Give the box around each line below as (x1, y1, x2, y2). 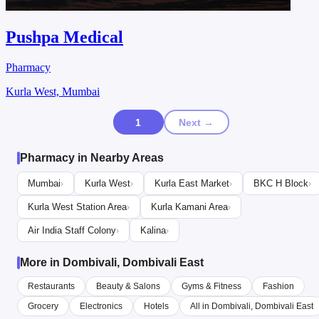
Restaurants (28, 281, 75, 292)
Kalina (140, 225, 166, 236)
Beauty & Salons (96, 281, 160, 292)
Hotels (144, 301, 169, 312)
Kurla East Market (155, 178, 229, 189)
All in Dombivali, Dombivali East (190, 301, 313, 312)
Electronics (80, 301, 122, 312)
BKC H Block (253, 178, 308, 189)
